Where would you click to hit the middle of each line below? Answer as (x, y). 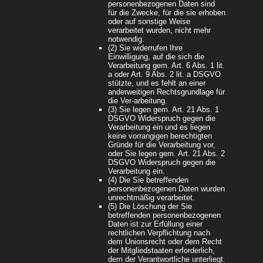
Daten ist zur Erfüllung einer (155, 224)
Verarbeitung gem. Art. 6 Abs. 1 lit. (166, 66)
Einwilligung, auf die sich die (156, 57)
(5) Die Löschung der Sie (150, 207)
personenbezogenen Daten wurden (166, 189)
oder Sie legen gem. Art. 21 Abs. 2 (166, 154)
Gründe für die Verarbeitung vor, (162, 145)
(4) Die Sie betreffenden (148, 180)
